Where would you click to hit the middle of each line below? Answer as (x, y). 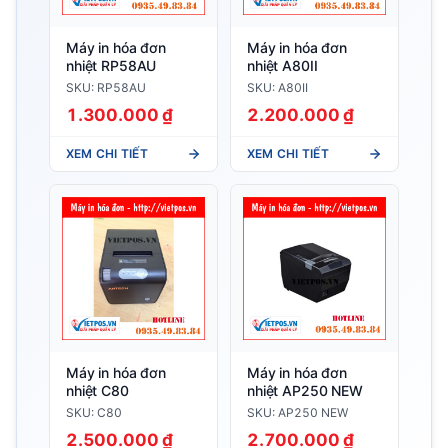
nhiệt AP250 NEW (305, 390)
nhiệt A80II (282, 65)
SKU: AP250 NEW (297, 413)
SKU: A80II (277, 87)
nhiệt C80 (97, 390)
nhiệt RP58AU (111, 65)
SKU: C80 (94, 413)
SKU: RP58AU (106, 87)
